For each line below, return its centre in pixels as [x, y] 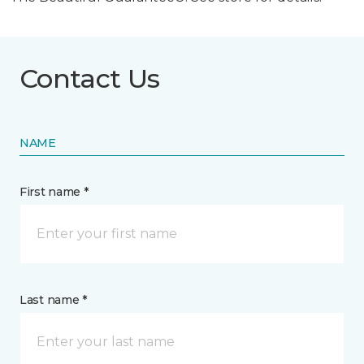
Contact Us [90, 78]
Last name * [53, 299]
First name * [54, 191]
